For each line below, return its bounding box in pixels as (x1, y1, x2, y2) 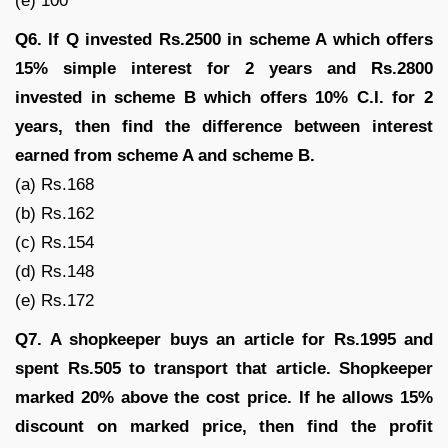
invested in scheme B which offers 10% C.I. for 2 (15, 87, 433, 107)
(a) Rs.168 (15, 174, 94, 194)
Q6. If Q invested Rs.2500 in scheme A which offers (15, 29, 433, 49)
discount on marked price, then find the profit (15, 416, 433, 436)
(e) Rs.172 (15, 290, 94, 310)
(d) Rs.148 (15, 261, 94, 281)
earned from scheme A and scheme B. (15, 145, 315, 165)
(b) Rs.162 (15, 203, 94, 223)
